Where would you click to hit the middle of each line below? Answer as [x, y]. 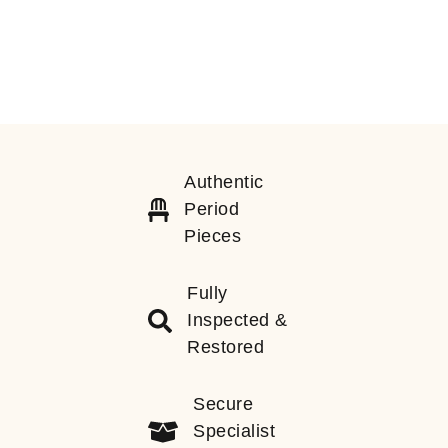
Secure [223, 404]
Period [212, 209]
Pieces [213, 236]
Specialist [234, 431]
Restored [226, 347]
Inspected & [237, 320]
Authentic [224, 182]
